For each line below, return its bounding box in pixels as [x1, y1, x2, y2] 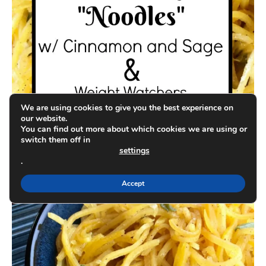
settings [119, 145, 150, 156]
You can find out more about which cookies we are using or [21, 123, 247, 135]
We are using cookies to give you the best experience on [21, 102, 233, 113]
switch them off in [21, 134, 90, 145]
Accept [122, 179, 144, 188]
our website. [21, 113, 67, 124]
